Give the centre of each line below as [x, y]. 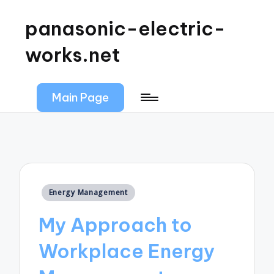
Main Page [81, 98]
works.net [73, 55]
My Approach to [116, 224]
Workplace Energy [127, 251]
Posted [56, 190]
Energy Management [88, 193]
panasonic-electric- [126, 28]
